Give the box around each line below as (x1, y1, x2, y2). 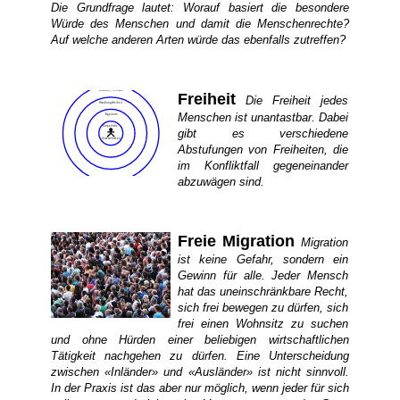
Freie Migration (178, 232, 296, 250)
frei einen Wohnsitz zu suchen (178, 317, 349, 330)
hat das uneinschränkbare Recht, (178, 285, 349, 298)
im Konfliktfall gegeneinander (178, 159, 349, 172)
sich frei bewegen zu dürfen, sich (178, 301, 349, 314)
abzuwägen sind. (178, 175, 265, 188)
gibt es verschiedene (178, 127, 349, 140)
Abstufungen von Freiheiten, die (178, 143, 349, 156)
